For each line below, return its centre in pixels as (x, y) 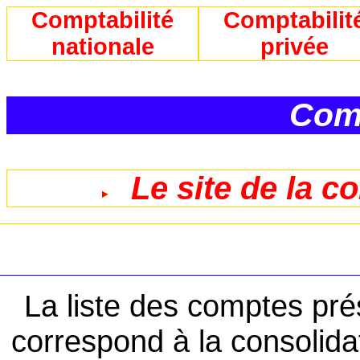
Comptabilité (103, 20)
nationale (102, 47)
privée (295, 47)
